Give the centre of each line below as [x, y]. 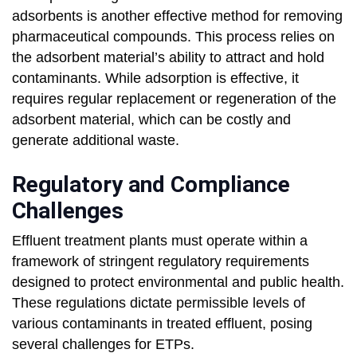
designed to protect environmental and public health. [178, 282]
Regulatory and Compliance [151, 185]
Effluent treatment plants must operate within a [160, 241]
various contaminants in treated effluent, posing [162, 324]
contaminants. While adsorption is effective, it [155, 78]
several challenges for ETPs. [103, 345]
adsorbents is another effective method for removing [177, 16]
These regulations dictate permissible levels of [159, 303]
